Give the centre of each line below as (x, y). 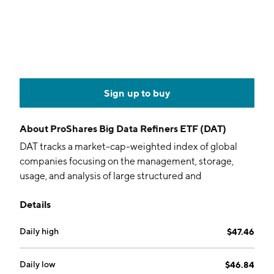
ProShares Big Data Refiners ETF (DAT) (138, 128)
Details (35, 204)
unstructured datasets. (69, 191)
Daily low (38, 264)
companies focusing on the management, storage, (127, 161)
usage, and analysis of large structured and (111, 176)
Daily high (39, 231)
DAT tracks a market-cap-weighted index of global (128, 146)
